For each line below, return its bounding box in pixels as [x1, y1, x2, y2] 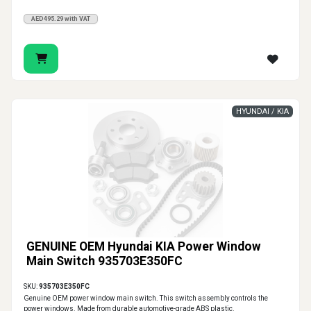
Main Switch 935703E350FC [26, 254, 183, 269]
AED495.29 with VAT [31, 15, 90, 23]
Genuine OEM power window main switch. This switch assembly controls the [24, 294, 268, 303]
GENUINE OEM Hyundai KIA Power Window [26, 239, 261, 254]
